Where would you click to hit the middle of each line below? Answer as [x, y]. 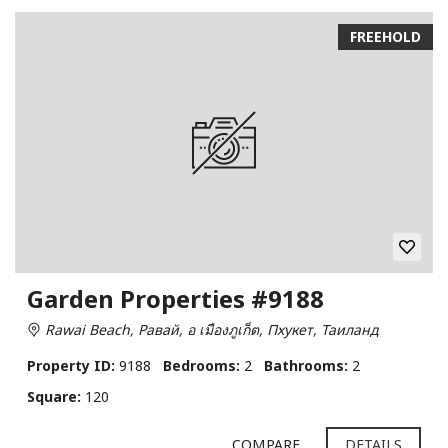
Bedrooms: [201, 366]
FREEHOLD [385, 36]
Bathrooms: [306, 366]
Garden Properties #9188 [175, 299]
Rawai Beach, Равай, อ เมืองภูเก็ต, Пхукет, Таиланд [209, 330]
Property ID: [71, 366]
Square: [54, 397]
